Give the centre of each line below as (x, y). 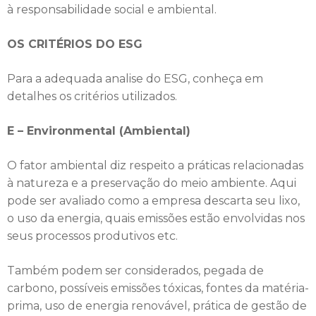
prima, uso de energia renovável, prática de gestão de (157, 306)
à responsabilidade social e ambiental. (112, 10)
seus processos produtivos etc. (92, 236)
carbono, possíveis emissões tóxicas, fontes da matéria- (158, 288)
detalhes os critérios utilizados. (92, 96)
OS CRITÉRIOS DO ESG (75, 44)
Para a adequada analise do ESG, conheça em (135, 79)
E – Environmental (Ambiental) (99, 131)
